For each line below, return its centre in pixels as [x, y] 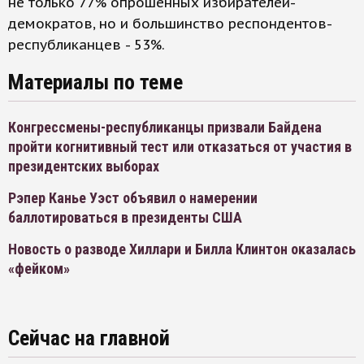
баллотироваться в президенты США [125, 217]
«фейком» [39, 269]
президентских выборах [84, 166]
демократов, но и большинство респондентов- [170, 24]
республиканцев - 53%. [87, 45]
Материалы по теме [95, 82]
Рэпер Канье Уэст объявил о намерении [133, 198]
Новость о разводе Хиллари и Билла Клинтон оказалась [182, 249]
